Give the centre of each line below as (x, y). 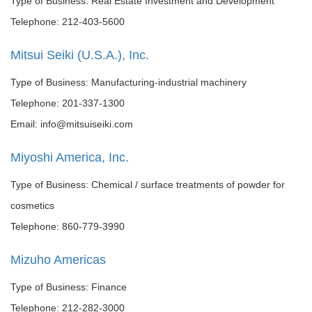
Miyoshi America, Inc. (70, 157)
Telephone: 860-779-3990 (68, 226)
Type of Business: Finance (69, 287)
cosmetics (32, 205)
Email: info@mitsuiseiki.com (72, 124)
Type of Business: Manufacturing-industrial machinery (128, 82)
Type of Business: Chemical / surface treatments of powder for (148, 185)
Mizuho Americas (58, 260)
